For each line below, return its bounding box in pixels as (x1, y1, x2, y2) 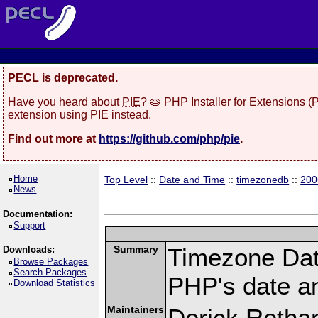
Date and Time (159, 174, 226, 185)
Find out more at (8, 132, 99, 145)
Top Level (104, 174, 148, 185)
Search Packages (13, 266, 87, 278)
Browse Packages (13, 256, 89, 267)
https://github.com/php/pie (99, 132, 240, 145)
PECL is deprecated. (8, 72, 118, 84)
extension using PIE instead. (8, 108, 151, 121)
